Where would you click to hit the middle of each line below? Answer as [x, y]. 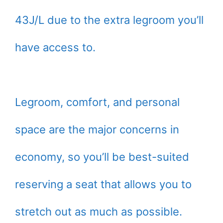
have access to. [55, 48]
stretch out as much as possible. [99, 212]
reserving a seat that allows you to [103, 184]
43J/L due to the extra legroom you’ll [109, 20]
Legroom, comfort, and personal [97, 102]
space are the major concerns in [97, 130]
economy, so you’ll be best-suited [102, 157]
